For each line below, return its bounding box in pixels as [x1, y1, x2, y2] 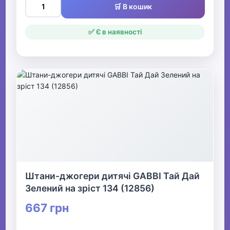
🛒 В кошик [114, 2, 152, 11]
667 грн [25, 201, 69, 215]
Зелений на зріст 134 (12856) [25, 183, 155, 194]
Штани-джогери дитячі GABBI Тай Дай [25, 170, 200, 182]
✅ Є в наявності [88, 28, 142, 36]
